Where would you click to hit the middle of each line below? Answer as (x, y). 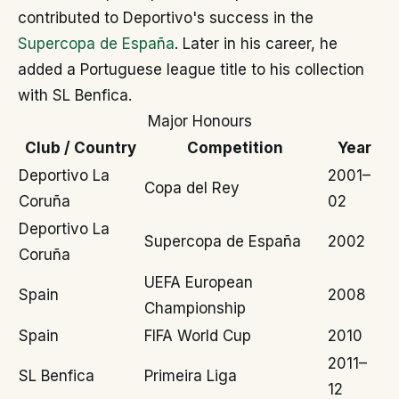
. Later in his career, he (256, 44)
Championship (195, 309)
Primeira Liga (191, 376)
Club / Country (81, 148)
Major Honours (199, 122)
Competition (235, 148)
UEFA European (199, 283)
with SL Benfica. (75, 96)
